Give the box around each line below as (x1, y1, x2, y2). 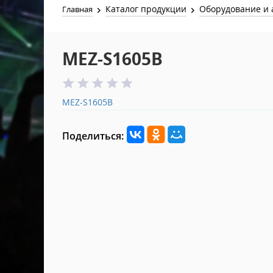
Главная (62, 4, 93, 15)
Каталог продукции (105, 3, 187, 15)
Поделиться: (62, 129, 124, 143)
